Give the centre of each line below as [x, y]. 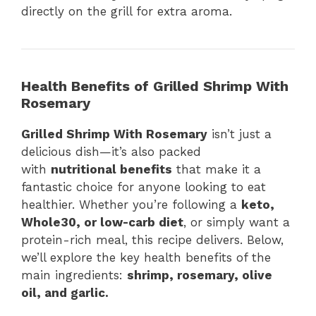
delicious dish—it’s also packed [111, 152]
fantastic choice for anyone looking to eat [144, 187]
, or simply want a [237, 223]
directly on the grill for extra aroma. [127, 12]
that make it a [217, 170]
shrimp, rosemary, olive [200, 275]
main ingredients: [74, 275]
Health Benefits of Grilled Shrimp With [155, 86]
